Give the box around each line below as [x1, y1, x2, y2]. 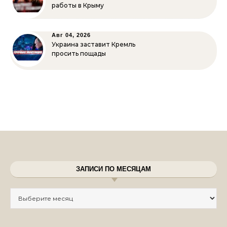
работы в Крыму [52, 2, 104, 9]
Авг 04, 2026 [52, 32, 91, 38]
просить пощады [52, 50, 106, 57]
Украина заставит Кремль [52, 41, 135, 48]
